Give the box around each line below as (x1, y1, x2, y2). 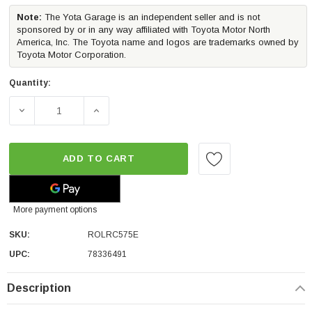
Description (7, 281, 71, 294)
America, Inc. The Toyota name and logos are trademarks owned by (17, 36, 299, 47)
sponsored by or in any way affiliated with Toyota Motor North (17, 24, 270, 35)
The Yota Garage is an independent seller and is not (42, 11, 260, 22)
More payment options (13, 204, 97, 214)
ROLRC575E (88, 229, 139, 240)
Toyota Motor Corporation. (17, 49, 126, 60)
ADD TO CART (62, 153, 135, 164)
